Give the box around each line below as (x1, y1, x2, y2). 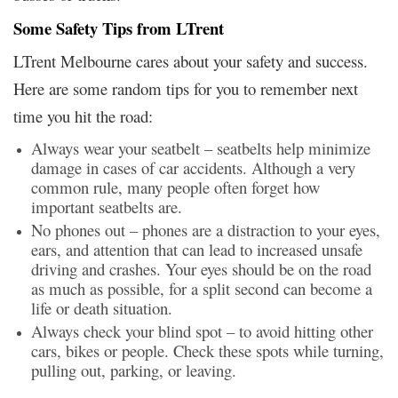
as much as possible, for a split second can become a (31, 276, 372, 299)
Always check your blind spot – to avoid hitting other (31, 319, 373, 342)
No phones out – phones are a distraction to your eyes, (31, 218, 380, 241)
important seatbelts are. (31, 195, 182, 218)
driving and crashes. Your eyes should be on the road (31, 257, 371, 280)
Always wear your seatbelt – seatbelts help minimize (31, 136, 370, 159)
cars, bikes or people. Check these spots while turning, (31, 338, 384, 362)
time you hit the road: (13, 104, 153, 127)
